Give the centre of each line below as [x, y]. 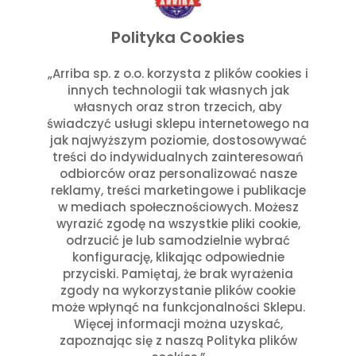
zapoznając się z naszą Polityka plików [178, 340]
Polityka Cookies [178, 37]
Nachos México [97, 48]
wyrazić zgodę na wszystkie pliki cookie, [178, 223]
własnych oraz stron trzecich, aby [178, 106]
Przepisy [80, 23]
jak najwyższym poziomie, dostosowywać [178, 140]
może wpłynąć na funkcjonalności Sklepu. [178, 307]
